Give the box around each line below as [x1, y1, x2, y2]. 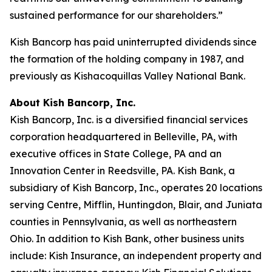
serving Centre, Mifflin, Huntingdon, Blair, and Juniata [10, 199, 262, 211]
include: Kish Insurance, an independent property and [10, 250, 262, 262]
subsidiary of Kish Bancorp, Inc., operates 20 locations [10, 182, 262, 194]
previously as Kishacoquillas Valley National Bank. [10, 70, 245, 82]
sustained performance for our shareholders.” [10, 9, 223, 21]
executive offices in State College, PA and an [10, 148, 222, 160]
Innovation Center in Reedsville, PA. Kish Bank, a [10, 165, 235, 177]
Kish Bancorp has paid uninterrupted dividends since [10, 36, 257, 48]
